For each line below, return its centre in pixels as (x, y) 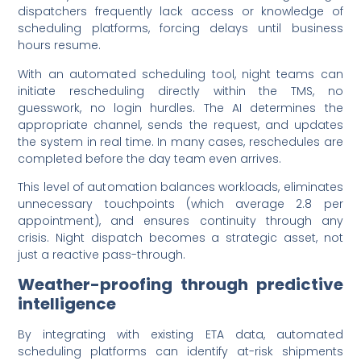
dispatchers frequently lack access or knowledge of (180, 12)
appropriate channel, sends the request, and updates (180, 124)
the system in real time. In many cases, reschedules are (180, 141)
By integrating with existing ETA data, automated (180, 335)
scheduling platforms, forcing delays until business (180, 29)
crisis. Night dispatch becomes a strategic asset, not (180, 237)
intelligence (67, 304)
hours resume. (60, 46)
